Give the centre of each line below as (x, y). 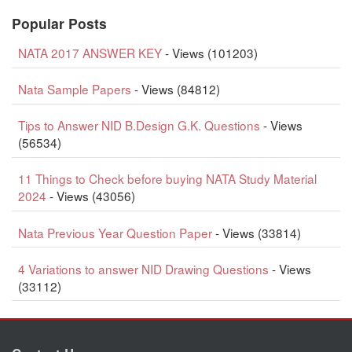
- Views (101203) (209, 53)
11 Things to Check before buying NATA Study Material (167, 179)
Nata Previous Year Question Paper (115, 232)
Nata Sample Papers (74, 89)
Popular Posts (59, 23)
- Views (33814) (256, 232)
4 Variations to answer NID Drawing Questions (143, 268)
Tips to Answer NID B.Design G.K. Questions (139, 125)
